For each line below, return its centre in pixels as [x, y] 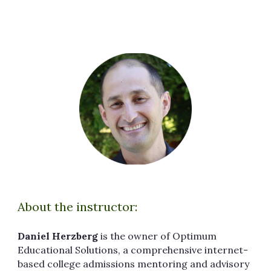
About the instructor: [78, 206]
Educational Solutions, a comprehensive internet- [133, 250]
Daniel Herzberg [58, 236]
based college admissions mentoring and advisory [134, 263]
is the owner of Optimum [158, 236]
